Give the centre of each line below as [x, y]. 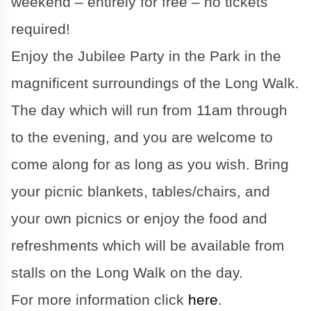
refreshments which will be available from [148, 246]
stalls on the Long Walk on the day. [127, 273]
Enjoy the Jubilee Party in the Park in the [146, 57]
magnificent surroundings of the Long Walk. [155, 84]
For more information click [100, 300]
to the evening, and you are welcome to [142, 138]
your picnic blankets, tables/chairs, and [141, 192]
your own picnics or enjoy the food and [139, 219]
